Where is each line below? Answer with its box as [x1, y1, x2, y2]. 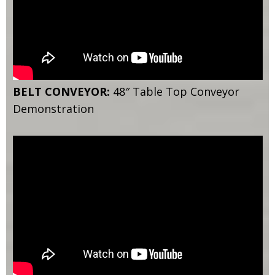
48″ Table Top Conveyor [112, 83, 239, 99]
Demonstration [12, 101, 94, 116]
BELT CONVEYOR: [12, 83, 113, 99]
